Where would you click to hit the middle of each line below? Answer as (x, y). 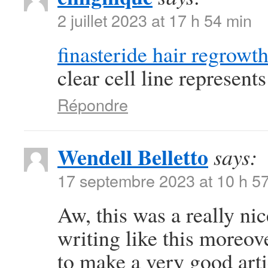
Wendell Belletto (133, 157)
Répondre (93, 104)
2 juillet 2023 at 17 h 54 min (155, 20)
